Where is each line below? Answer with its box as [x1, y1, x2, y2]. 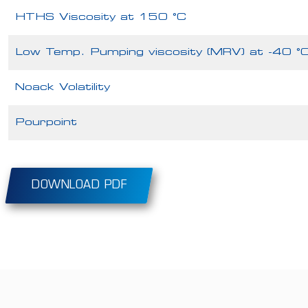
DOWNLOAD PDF [32, 180, 126, 191]
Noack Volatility [15, 82, 110, 93]
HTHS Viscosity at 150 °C [15, 12, 186, 23]
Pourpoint [15, 118, 77, 128]
